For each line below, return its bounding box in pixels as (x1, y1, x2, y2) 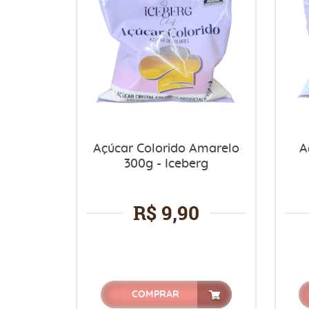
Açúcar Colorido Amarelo (92, 142, 239, 155)
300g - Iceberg (123, 157, 208, 170)
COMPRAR (131, 289, 180, 299)
